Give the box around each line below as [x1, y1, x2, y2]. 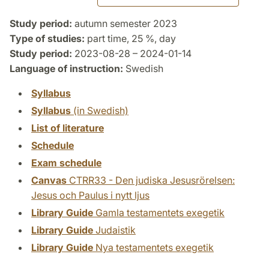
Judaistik [93, 224, 136, 237]
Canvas [31, 174, 67, 187]
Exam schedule [31, 157, 101, 169]
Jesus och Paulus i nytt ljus [31, 189, 150, 202]
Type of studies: [10, 32, 85, 45]
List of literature [31, 122, 104, 134]
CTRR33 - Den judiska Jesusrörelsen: [67, 174, 235, 187]
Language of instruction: [10, 62, 123, 75]
